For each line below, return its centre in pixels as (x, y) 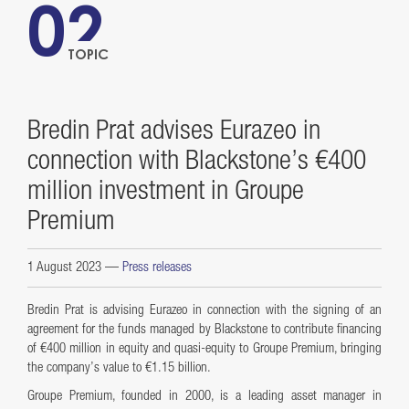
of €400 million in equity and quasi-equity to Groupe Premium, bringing (204, 349)
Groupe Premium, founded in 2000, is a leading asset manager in (204, 397)
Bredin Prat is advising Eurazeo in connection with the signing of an (204, 311)
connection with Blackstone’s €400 (197, 163)
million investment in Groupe (166, 194)
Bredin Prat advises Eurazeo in (174, 133)
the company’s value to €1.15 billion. (119, 368)
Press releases (157, 268)
